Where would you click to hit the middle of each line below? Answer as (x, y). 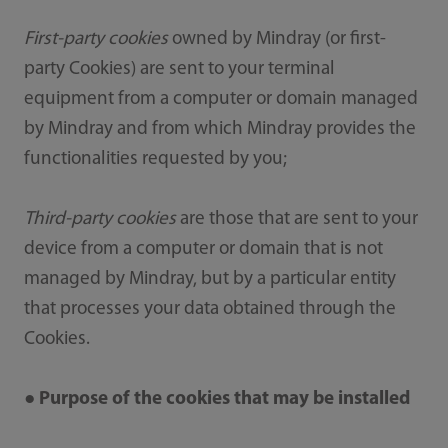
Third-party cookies (101, 219)
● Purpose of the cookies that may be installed (216, 399)
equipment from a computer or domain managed (220, 99)
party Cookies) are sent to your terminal (179, 69)
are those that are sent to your (298, 219)
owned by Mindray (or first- (276, 39)
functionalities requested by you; (155, 159)
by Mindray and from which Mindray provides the (219, 129)
